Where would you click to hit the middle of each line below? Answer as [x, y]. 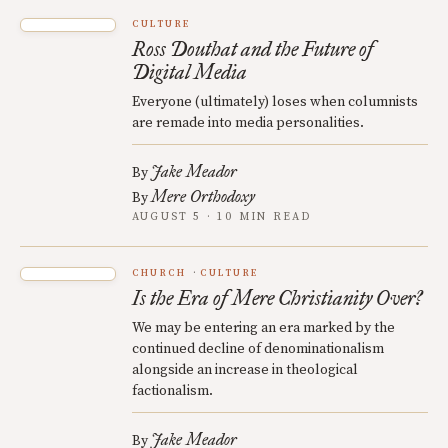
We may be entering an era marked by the [263, 327]
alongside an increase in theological [245, 369]
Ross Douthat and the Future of [253, 48]
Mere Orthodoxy [203, 196]
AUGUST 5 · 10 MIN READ [222, 216]
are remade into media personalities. [248, 122]
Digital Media [189, 71]
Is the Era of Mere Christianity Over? [277, 297]
